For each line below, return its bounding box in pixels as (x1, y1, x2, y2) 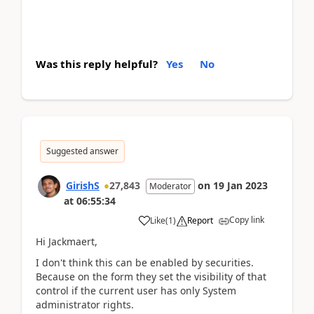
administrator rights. (36, 298, 134, 311)
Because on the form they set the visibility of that (36, 270, 266, 283)
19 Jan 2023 (213, 178, 268, 192)
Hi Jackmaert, (36, 234, 97, 248)
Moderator (149, 179, 191, 192)
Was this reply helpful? (36, 56, 158, 71)
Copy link (229, 213, 264, 226)
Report (187, 214, 213, 226)
